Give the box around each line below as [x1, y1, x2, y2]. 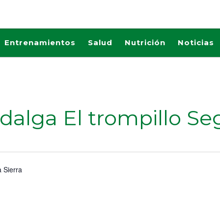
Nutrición [125, 38, 165, 47]
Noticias [178, 38, 214, 47]
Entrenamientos [4, 38, 76, 47]
